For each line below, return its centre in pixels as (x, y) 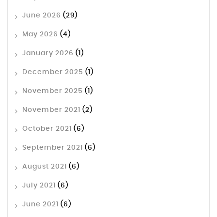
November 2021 (51, 110)
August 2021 (45, 167)
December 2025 (53, 72)
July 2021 (39, 186)
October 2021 (47, 129)
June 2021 (40, 205)
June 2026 (42, 16)
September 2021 (53, 148)
